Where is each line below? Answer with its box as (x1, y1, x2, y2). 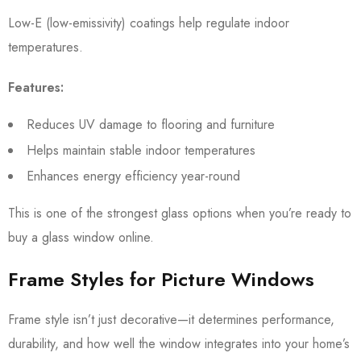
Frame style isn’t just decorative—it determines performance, (8, 310, 334, 329)
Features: (8, 78, 64, 97)
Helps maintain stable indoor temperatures (27, 141, 255, 160)
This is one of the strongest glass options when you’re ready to (8, 204, 351, 222)
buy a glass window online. (8, 228, 154, 247)
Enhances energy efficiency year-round (27, 167, 240, 185)
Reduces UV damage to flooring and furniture (27, 115, 275, 134)
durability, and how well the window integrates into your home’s (8, 334, 350, 353)
